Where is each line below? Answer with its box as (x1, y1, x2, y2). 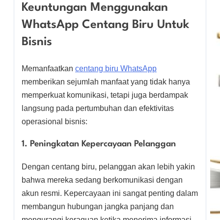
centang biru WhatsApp (75, 64, 157, 73)
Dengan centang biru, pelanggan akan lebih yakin (22, 162, 195, 171)
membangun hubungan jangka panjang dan (22, 202, 174, 211)
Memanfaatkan (22, 64, 75, 73)
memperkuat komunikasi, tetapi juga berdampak (22, 90, 188, 99)
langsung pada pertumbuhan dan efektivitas (22, 104, 174, 112)
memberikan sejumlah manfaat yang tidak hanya (22, 77, 190, 86)
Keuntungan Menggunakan (22, 1, 168, 14)
